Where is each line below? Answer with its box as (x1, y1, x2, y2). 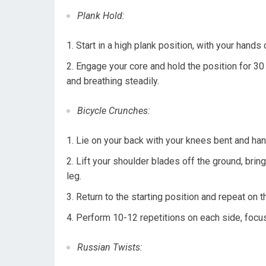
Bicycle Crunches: (77, 105, 150, 116)
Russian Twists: (77, 242, 142, 253)
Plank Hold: (77, 10, 125, 21)
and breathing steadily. (66, 75, 159, 87)
